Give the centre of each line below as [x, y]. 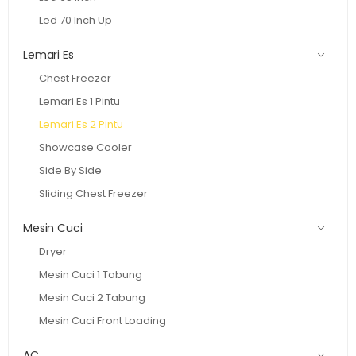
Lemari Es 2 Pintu [81, 124]
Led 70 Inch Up [75, 20]
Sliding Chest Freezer [93, 193]
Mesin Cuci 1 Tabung [91, 274]
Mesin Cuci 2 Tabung [92, 297]
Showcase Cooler [85, 147]
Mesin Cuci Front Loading [103, 320]
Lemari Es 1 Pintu [79, 101]
